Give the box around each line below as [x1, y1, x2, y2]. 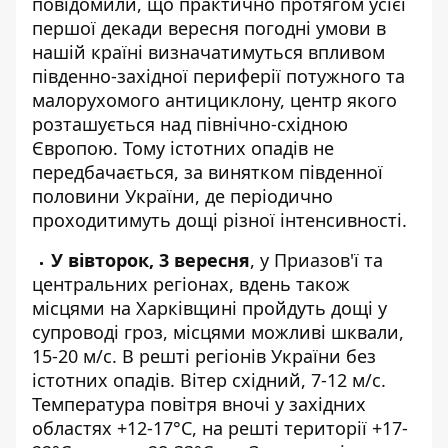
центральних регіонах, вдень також [32, 271, 350, 296]
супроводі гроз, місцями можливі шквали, [32, 319, 404, 344]
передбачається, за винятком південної [32, 159, 383, 184]
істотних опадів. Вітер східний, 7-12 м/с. [32, 367, 386, 392]
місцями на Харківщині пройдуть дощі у [32, 295, 387, 320]
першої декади [32, 15, 163, 40]
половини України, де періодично [32, 183, 333, 208]
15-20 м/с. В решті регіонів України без [32, 343, 376, 368]
